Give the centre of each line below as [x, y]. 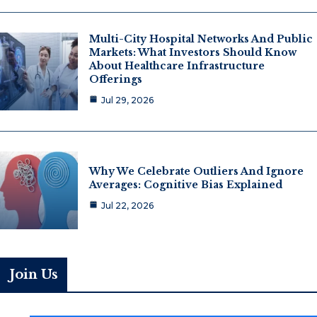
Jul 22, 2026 [127, 205]
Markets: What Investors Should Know [193, 53]
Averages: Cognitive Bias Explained [186, 184]
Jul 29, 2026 [127, 100]
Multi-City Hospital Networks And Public [201, 39]
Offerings [116, 80]
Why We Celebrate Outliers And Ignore [196, 171]
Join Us [34, 275]
